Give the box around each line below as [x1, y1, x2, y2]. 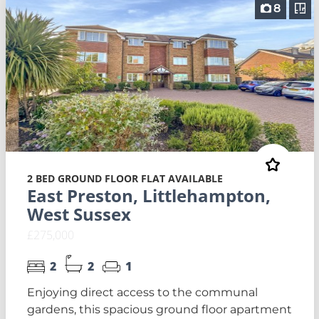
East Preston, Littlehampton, [26, 183, 271, 207]
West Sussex [26, 202, 131, 226]
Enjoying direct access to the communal [26, 285, 258, 299]
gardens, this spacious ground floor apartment [26, 302, 292, 316]
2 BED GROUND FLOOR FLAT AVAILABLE [26, 171, 223, 185]
